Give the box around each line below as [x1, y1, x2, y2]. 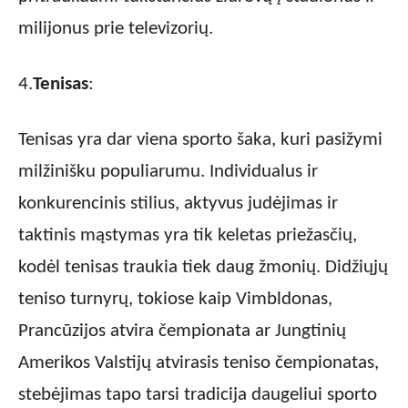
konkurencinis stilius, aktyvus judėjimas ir [18, 194, 338, 214]
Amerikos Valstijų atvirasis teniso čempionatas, [18, 353, 379, 373]
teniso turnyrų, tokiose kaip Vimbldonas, [18, 290, 332, 310]
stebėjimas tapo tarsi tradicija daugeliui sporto [18, 385, 377, 405]
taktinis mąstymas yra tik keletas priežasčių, [18, 226, 357, 246]
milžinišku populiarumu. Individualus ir [18, 162, 318, 182]
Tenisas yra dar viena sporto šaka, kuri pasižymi [18, 130, 382, 150]
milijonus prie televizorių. [18, 19, 213, 39]
